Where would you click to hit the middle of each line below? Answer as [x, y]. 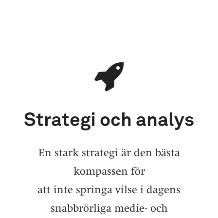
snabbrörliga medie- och [109, 208]
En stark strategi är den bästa [109, 152]
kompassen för [109, 171]
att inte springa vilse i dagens [109, 189]
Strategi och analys [109, 120]
